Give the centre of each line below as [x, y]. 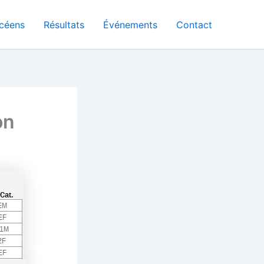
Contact [194, 24]
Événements [130, 24]
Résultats [64, 24]
